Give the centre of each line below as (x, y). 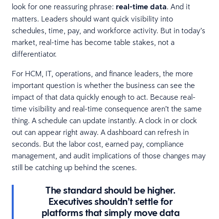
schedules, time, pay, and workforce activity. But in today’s (109, 30)
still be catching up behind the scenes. (74, 167)
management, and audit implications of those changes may (109, 155)
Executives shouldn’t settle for (110, 201)
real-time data (141, 6)
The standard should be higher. (110, 190)
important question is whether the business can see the (103, 85)
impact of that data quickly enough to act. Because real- (104, 97)
